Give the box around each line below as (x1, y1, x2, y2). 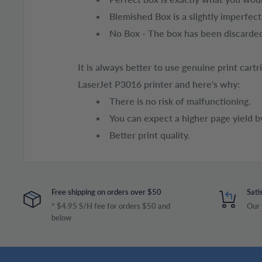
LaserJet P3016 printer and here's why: (77, 78, 240, 89)
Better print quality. (109, 129, 190, 140)
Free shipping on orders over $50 (51, 187, 161, 196)
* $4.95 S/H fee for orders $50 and (51, 201, 170, 211)
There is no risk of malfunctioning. (109, 95, 251, 106)
